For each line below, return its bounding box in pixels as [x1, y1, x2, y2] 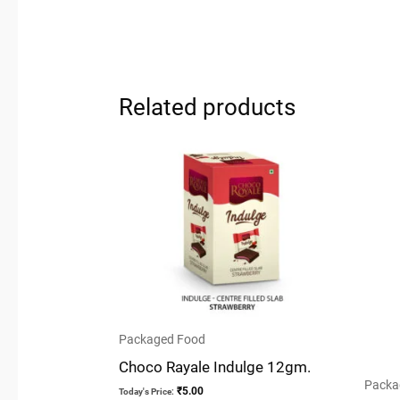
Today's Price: [119, 386, 175, 396]
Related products [119, 93, 296, 121]
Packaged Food [119, 331, 206, 347]
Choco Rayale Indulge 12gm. [119, 358, 312, 377]
